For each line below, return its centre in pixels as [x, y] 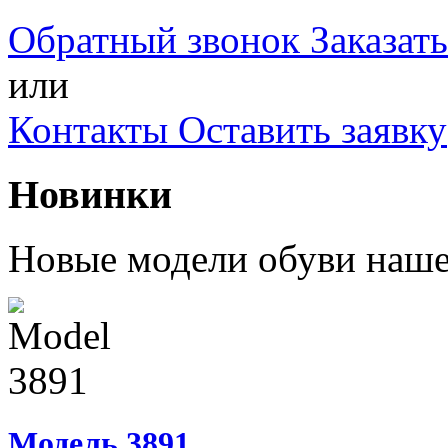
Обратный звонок [154, 39]
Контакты [88, 129]
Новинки [90, 194]
